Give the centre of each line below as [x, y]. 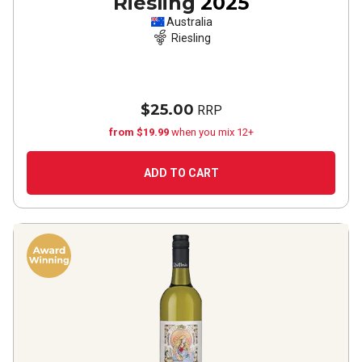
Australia [189, 22]
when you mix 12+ [212, 132]
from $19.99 [140, 132]
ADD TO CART [181, 173]
